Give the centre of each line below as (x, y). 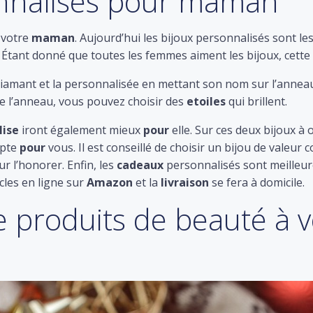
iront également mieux (81, 130)
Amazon (110, 182)
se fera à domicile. (257, 182)
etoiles (206, 101)
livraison (185, 182)
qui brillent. (256, 101)
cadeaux (139, 165)
